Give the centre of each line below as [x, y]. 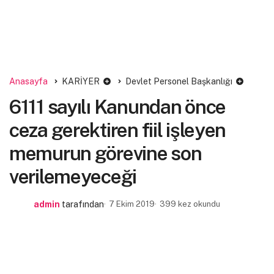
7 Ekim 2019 [132, 204]
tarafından [83, 204]
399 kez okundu [190, 204]
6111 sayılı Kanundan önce [117, 107]
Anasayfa [28, 81]
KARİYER [81, 81]
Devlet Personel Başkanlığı [179, 81]
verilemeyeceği [73, 176]
